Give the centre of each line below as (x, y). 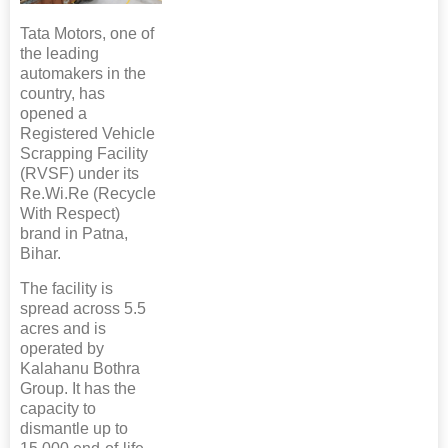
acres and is (63, 329)
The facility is (66, 289)
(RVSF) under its (79, 174)
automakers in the (83, 74)
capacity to (58, 409)
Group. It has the (78, 389)
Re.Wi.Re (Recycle (88, 194)
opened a (53, 114)
